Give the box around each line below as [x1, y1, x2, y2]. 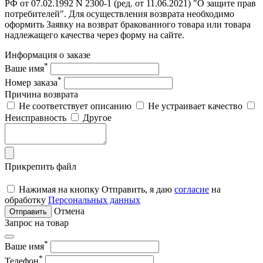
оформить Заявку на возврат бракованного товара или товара [5, 19, 251, 30]
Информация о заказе [5, 50, 90, 60]
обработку [5, 195, 48, 205]
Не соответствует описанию [19, 101, 131, 112]
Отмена [54, 206, 85, 217]
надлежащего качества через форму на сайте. [5, 30, 184, 41]
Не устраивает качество [148, 101, 242, 112]
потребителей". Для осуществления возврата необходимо [5, 9, 234, 19]
